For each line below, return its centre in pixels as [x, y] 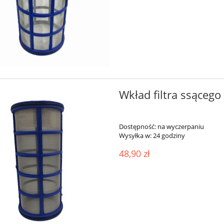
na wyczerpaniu [180, 127]
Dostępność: [137, 127]
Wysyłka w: [135, 136]
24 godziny [169, 136]
